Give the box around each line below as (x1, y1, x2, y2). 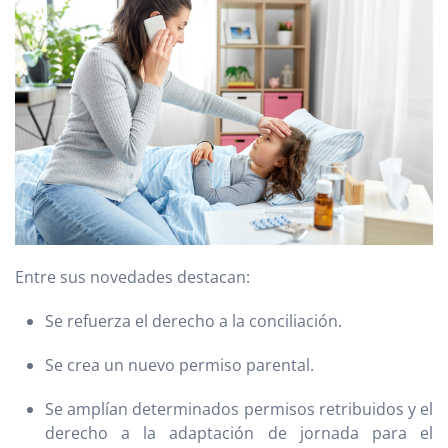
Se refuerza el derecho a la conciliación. (45, 309, 342, 332)
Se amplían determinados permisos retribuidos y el (45, 397, 433, 420)
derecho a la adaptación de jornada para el (45, 421, 433, 444)
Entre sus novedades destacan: (15, 265, 250, 288)
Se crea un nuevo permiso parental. (45, 353, 314, 376)
